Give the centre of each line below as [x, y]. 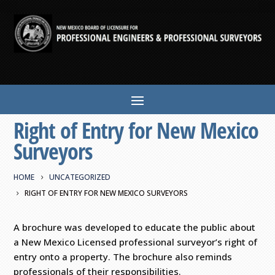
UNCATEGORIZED [80, 177]
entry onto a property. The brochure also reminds [123, 256]
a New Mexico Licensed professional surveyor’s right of [136, 242]
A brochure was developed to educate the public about [135, 227]
